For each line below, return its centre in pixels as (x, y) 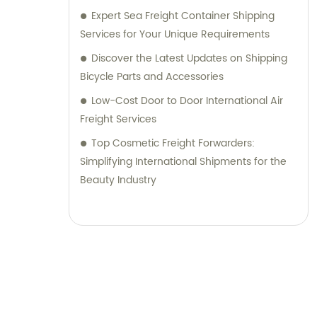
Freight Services (118, 120)
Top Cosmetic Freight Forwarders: (173, 144)
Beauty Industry (118, 180)
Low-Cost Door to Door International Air (187, 101)
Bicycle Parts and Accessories (152, 77)
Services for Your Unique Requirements (175, 35)
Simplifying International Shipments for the (183, 162)
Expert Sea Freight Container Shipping (183, 16)
